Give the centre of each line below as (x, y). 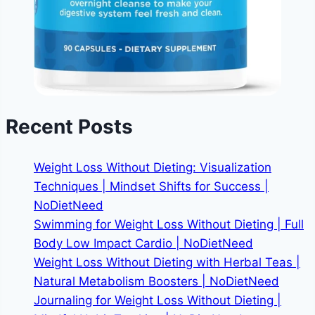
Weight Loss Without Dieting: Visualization (153, 167)
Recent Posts (69, 127)
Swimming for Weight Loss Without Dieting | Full (169, 224)
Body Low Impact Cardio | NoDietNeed (143, 243)
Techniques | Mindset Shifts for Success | (151, 186)
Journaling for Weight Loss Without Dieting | (157, 300)
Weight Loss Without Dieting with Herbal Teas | (167, 262)
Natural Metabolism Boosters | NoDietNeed (156, 281)
